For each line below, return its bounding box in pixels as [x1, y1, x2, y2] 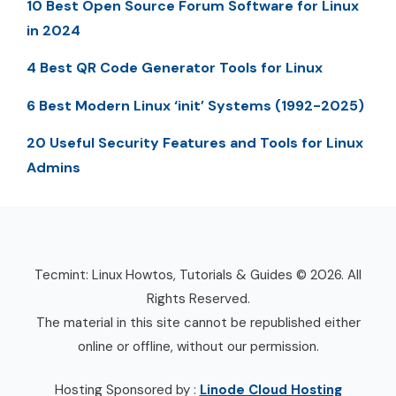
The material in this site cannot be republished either [35, 313, 361, 331]
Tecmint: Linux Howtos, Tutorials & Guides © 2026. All [34, 265, 362, 284]
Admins [27, 157, 80, 177]
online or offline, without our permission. [77, 337, 319, 355]
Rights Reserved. [146, 289, 250, 308]
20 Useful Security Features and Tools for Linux [27, 133, 363, 152]
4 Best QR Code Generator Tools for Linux [27, 58, 323, 78]
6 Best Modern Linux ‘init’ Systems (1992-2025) [27, 95, 364, 115]
